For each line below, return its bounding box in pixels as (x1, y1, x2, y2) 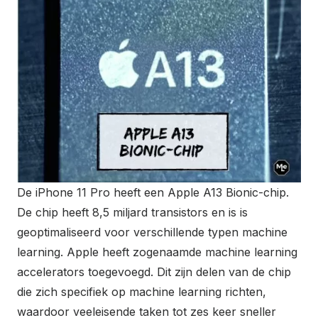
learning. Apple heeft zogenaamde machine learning (17, 244, 297, 259)
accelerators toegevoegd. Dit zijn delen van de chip (17, 264, 291, 279)
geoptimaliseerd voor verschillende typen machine (17, 224, 287, 239)
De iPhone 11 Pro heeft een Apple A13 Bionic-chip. (17, 185, 289, 199)
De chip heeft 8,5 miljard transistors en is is (17, 204, 248, 219)
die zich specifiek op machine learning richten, (17, 284, 266, 299)
